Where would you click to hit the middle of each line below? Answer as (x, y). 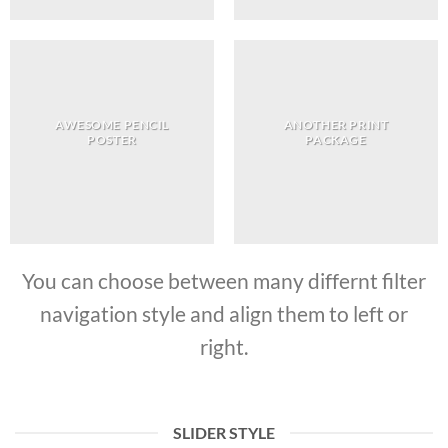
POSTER (112, 139)
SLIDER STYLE (224, 433)
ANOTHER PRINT (336, 124)
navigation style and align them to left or (224, 313)
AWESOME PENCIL (112, 124)
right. (224, 346)
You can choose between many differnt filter (224, 280)
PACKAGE (336, 139)
